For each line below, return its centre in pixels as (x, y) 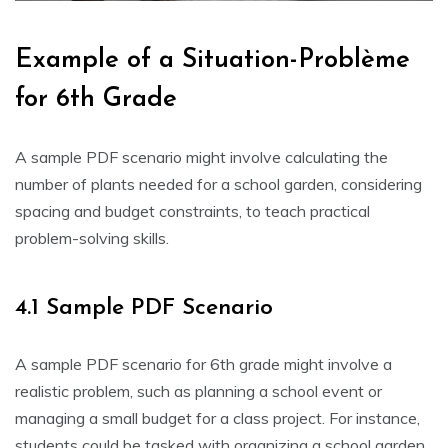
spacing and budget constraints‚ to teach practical (192, 211)
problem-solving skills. (92, 238)
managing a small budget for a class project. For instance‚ (217, 418)
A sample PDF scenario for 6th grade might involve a (203, 364)
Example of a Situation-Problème (212, 61)
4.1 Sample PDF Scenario (144, 309)
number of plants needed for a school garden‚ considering (218, 184)
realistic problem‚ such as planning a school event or (198, 391)
